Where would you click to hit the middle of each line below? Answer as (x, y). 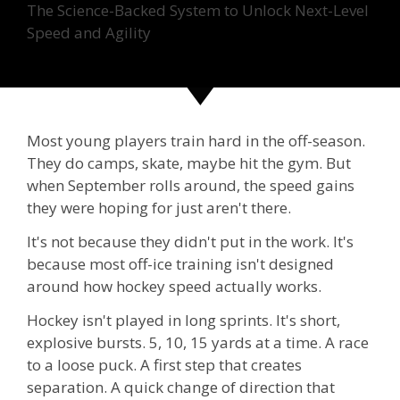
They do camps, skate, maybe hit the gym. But (189, 163)
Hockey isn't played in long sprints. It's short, (183, 320)
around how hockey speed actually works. (174, 287)
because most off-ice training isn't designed (180, 264)
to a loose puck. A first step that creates (164, 364)
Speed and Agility (89, 32)
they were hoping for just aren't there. (159, 208)
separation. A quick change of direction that (181, 387)
